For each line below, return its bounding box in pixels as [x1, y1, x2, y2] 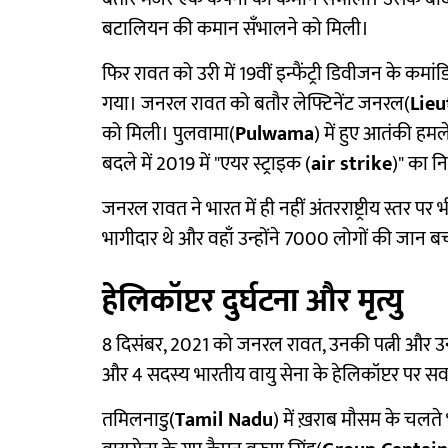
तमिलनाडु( [102, 403, 175, 438]
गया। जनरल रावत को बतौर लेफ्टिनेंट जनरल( [102, 87, 410, 122]
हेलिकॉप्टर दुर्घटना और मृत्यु [102, 275, 403, 329]
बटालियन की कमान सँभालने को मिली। [102, 12, 369, 47]
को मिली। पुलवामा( [102, 117, 235, 152]
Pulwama [235, 117, 314, 152]
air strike [311, 147, 392, 182]
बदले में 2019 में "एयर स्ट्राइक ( [102, 147, 311, 182]
